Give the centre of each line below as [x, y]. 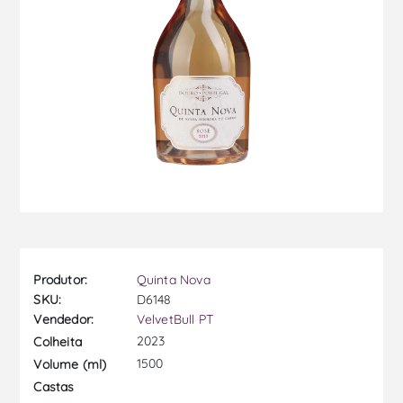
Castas [54, 386]
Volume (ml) [70, 364]
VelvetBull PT [175, 320]
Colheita [58, 341]
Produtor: [61, 280]
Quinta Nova [173, 280]
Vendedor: [64, 320]
